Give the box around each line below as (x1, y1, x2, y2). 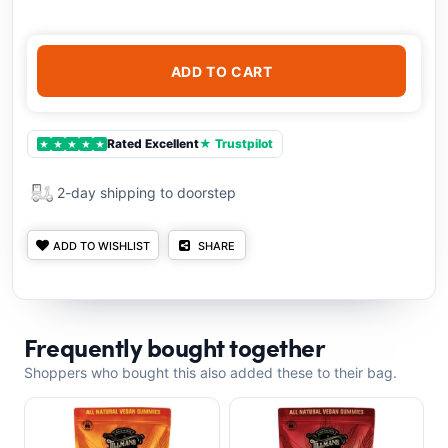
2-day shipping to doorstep (57, 184, 236, 201)
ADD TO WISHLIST (53, 239, 150, 253)
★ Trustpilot (199, 136, 273, 151)
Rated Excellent (107, 136, 199, 151)
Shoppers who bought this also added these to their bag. (24, 364, 397, 381)
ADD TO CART (170, 62, 273, 80)
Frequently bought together (24, 329, 325, 365)
